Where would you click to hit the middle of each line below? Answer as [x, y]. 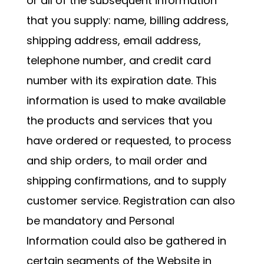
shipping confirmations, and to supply [126, 181]
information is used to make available [126, 100]
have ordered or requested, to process [129, 141]
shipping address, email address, [113, 40]
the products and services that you [119, 121]
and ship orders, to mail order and [116, 161]
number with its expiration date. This [121, 80]
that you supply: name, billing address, [127, 20]
